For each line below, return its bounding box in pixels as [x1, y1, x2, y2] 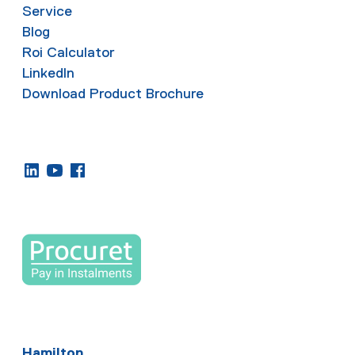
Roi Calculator [22, 44, 115, 61]
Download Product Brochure [22, 86, 204, 102]
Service [22, 3, 72, 20]
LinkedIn [22, 65, 74, 82]
